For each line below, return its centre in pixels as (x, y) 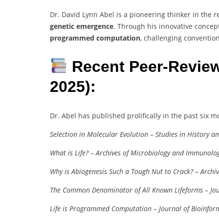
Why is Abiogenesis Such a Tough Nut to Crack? (121, 171)
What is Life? (69, 153)
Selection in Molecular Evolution (99, 134)
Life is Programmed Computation (101, 208)
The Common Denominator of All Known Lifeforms (126, 190)
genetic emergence (82, 26)
